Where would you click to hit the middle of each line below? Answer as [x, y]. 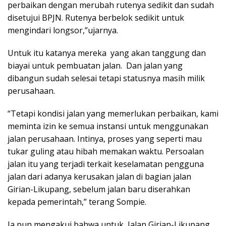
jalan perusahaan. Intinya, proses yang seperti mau [105, 139]
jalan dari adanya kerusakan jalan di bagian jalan [99, 177]
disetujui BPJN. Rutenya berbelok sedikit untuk [96, 18]
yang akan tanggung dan [158, 53]
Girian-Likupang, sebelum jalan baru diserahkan [99, 189]
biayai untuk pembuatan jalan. [65, 66]
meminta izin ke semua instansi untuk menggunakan [108, 126]
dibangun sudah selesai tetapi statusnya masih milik [106, 78]
